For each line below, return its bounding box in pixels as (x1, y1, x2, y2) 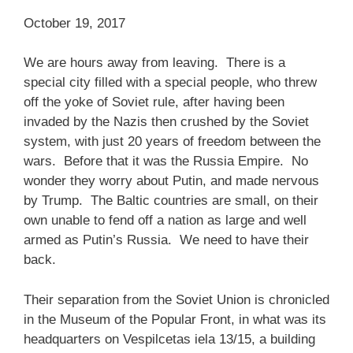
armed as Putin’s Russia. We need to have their (24, 232, 309, 247)
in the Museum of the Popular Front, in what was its (24, 311, 326, 327)
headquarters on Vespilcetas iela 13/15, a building (24, 331, 315, 347)
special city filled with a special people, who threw (24, 75, 317, 90)
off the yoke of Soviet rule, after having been (24, 95, 284, 110)
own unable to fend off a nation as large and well (24, 213, 307, 228)
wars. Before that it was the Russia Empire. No (24, 154, 308, 169)
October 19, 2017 (24, 15, 125, 31)
